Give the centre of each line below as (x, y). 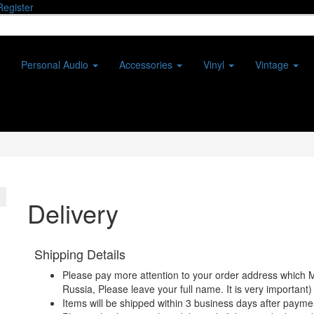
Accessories (147, 64)
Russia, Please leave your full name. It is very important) (187, 289)
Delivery (73, 213)
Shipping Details (80, 254)
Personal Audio (56, 64)
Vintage (273, 64)
